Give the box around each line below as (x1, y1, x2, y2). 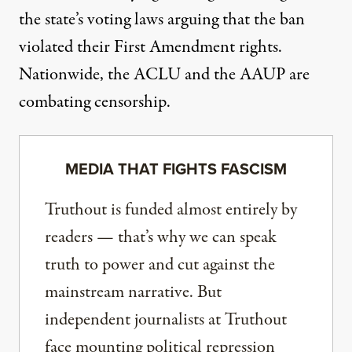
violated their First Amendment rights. (19, 34, 282, 60)
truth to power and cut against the (45, 251, 275, 277)
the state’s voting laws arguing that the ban (19, 6, 305, 32)
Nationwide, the (19, 61, 134, 87)
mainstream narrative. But (45, 279, 222, 305)
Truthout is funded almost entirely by (45, 196, 297, 222)
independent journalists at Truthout (45, 306, 287, 332)
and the (181, 61, 240, 87)
